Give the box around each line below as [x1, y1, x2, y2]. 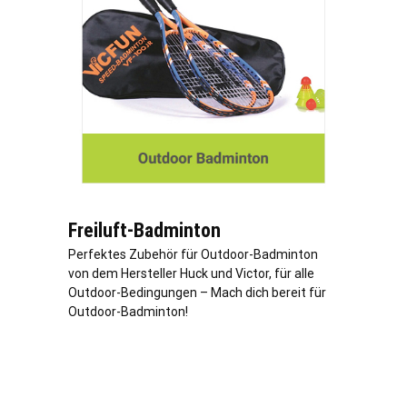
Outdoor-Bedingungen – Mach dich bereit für [68, 285, 326, 301]
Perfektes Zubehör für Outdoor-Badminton [68, 247, 318, 263]
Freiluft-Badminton [68, 219, 221, 243]
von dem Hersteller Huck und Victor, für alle [68, 266, 314, 282]
